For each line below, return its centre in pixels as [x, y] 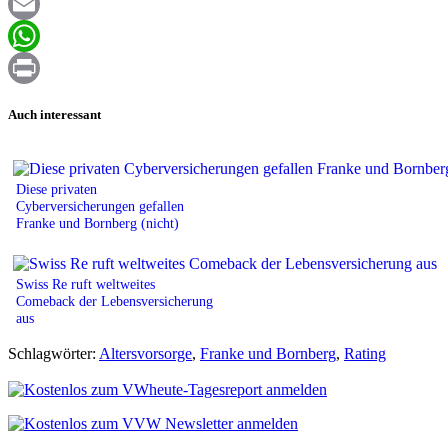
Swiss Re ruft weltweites [85, 283]
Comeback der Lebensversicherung [114, 300]
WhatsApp [42, 68]
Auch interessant [54, 114]
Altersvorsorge [145, 353]
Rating [365, 353]
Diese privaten [56, 188]
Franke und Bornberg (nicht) [97, 222]
